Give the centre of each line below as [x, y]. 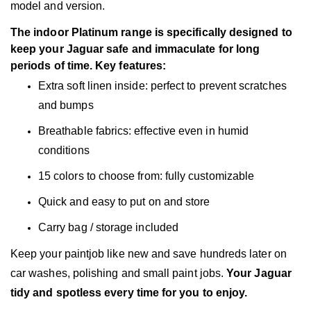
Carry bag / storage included [108, 227]
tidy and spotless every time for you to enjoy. [129, 293]
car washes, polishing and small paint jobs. [119, 273]
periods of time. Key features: [89, 66]
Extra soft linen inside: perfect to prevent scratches [162, 86]
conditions [64, 150]
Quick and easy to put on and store [124, 202]
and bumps [66, 105]
